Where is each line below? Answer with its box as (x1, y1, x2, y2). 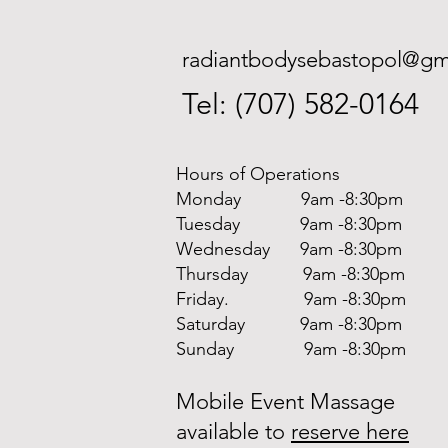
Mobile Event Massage (176, 388, 395, 415)
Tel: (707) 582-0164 (182, 86, 419, 121)
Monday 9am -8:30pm (176, 188, 403, 210)
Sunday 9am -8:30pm (176, 338, 406, 360)
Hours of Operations (176, 163, 340, 185)
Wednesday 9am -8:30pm (176, 238, 402, 260)
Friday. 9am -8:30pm (176, 288, 406, 310)
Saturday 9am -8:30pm (176, 313, 402, 335)
